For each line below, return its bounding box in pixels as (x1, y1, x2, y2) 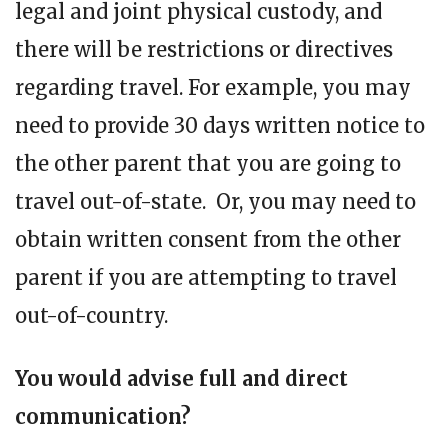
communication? (15, 403, 191, 429)
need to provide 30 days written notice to (15, 112, 425, 138)
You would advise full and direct (15, 365, 348, 391)
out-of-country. (15, 302, 168, 328)
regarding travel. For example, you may (15, 74, 411, 100)
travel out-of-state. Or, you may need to (15, 188, 416, 214)
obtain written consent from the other (15, 226, 401, 252)
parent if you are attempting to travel (15, 264, 397, 290)
